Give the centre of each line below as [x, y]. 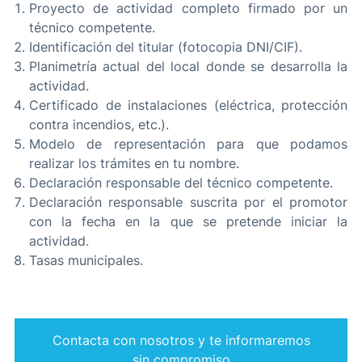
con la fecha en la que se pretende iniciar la [188, 222]
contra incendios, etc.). [99, 125]
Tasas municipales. [86, 261]
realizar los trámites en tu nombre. [134, 164]
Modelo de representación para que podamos [188, 144]
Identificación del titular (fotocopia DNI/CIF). [166, 47]
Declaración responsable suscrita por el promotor [188, 202]
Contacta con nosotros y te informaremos [181, 340]
